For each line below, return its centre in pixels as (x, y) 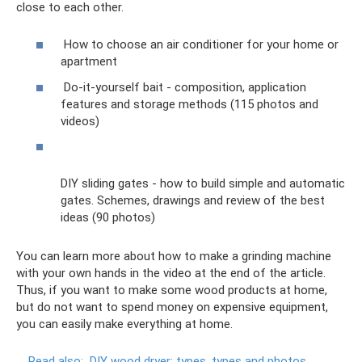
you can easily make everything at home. (124, 324)
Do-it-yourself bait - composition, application (183, 87)
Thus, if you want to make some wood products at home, (172, 290)
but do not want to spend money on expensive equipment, (172, 307)
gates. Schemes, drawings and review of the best (193, 201)
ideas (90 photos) (108, 218)
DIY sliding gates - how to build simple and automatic (203, 184)
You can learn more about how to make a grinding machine (174, 257)
